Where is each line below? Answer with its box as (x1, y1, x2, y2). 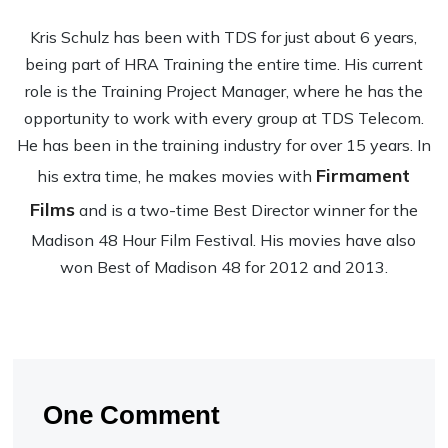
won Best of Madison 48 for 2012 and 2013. (59, 257, 388, 277)
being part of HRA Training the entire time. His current (24, 54, 423, 74)
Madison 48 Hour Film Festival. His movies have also (31, 230, 417, 250)
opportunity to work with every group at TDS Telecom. (23, 108, 424, 128)
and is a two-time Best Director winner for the (74, 200, 418, 220)
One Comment (43, 400, 221, 430)
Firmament (316, 164, 411, 187)
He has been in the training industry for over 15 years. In (16, 135, 431, 155)
